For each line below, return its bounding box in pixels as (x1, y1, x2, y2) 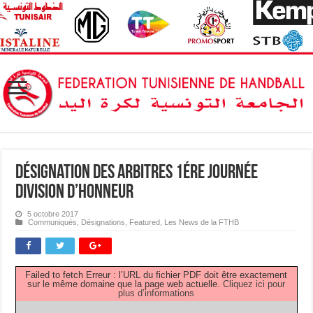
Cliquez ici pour (223, 278, 286, 289)
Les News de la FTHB (164, 217, 240, 226)
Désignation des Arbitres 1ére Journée (15, 163, 259, 183)
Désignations (81, 217, 126, 226)
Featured (129, 217, 161, 226)
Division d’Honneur (15, 182, 134, 203)
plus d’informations (118, 287, 195, 298)
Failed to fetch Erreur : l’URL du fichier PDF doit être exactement (25, 269, 288, 280)
